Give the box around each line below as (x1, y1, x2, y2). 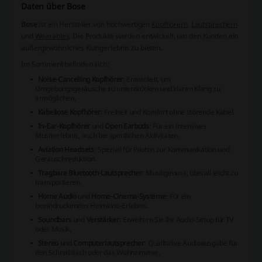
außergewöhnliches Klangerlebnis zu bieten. (21, 43, 162, 53)
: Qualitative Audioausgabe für (144, 238, 238, 248)
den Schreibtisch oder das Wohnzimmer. (35, 247, 160, 257)
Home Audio (37, 191, 77, 201)
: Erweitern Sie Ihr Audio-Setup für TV (119, 215, 234, 225)
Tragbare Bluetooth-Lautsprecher (37, 168, 142, 178)
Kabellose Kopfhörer (37, 107, 101, 117)
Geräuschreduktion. (35, 154, 96, 164)
